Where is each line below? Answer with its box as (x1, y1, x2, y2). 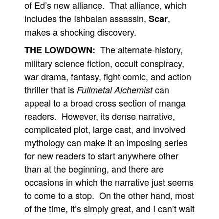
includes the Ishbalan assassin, (24, 12, 149, 24)
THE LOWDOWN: (24, 44, 95, 56)
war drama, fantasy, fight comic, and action (24, 70, 191, 83)
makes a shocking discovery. (24, 25, 136, 38)
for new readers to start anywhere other (24, 149, 178, 162)
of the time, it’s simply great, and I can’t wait (24, 202, 195, 215)
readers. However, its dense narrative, (24, 109, 175, 122)
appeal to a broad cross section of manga (24, 96, 186, 109)
